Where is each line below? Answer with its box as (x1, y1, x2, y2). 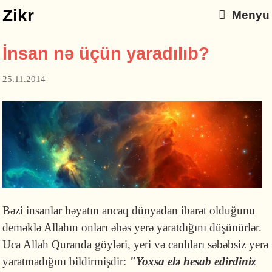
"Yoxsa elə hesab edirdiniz (126, 254, 256, 268)
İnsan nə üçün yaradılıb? (2, 44, 210, 63)
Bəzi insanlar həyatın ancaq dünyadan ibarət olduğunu (2, 203, 256, 217)
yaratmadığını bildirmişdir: (2, 254, 127, 268)
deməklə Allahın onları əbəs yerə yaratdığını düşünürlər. (2, 220, 262, 234)
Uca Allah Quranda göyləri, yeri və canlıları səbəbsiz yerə (2, 237, 269, 251)
